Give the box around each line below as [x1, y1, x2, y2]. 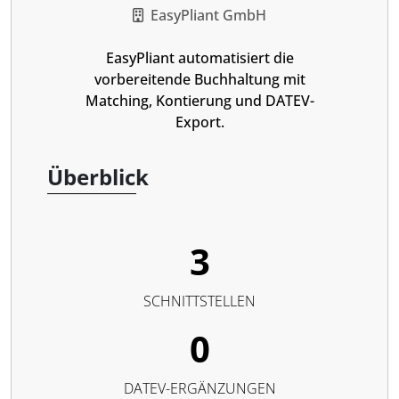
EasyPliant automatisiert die [105, 48, 294, 68]
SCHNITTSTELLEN [143, 291, 256, 311]
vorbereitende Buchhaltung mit [94, 69, 305, 89]
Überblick [47, 162, 149, 191]
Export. [175, 112, 224, 132]
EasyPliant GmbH [151, 5, 266, 25]
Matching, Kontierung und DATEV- [85, 91, 314, 110]
